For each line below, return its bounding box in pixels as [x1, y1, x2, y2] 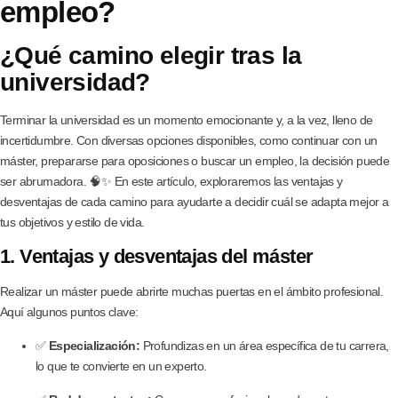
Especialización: [48, 338, 140, 353]
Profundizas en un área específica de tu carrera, [139, 338, 389, 353]
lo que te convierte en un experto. [36, 358, 207, 373]
